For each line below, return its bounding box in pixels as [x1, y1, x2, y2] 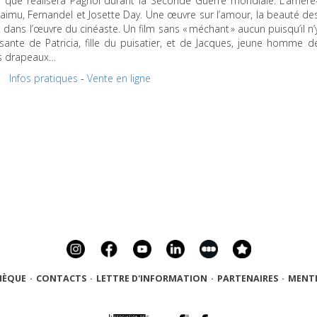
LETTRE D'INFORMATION [96, 272, 207, 285]
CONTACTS [35, 272, 86, 285]
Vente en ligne [87, 71, 151, 85]
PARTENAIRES [217, 272, 278, 285]
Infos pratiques [9, 71, 78, 85]
